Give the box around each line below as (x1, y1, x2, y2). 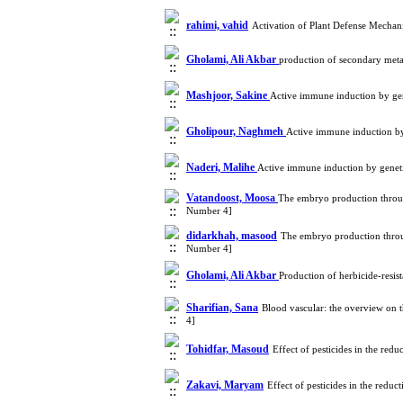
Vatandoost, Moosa (186, 192, 278, 204)
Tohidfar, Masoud (186, 343, 269, 355)
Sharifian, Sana (186, 301, 258, 314)
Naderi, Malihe (186, 161, 257, 174)
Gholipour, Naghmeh (186, 125, 286, 138)
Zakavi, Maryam (186, 379, 264, 391)
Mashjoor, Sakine (186, 89, 270, 102)
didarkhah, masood (186, 229, 277, 242)
